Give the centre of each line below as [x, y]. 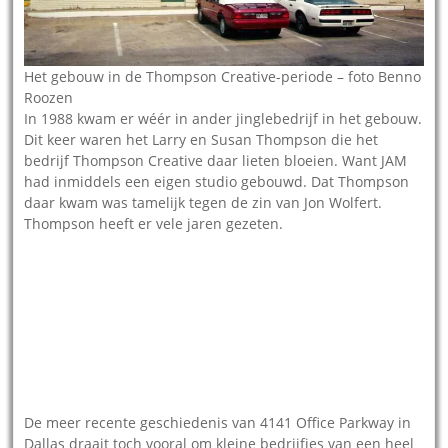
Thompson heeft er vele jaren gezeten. [154, 224]
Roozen [49, 98]
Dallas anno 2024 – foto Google [319, 358]
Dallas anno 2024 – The [98, 355]
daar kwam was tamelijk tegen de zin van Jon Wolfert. [203, 203]
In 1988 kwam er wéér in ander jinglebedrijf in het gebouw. [223, 119]
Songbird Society [80, 373]
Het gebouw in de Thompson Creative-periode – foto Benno [223, 77]
